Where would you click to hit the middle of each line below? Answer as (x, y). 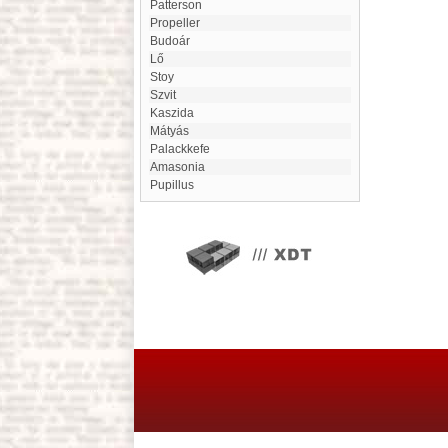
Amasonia (181, 167)
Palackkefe (184, 149)
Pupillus (176, 185)
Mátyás (174, 131)
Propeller (179, 23)
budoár (174, 41)
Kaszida (176, 113)
